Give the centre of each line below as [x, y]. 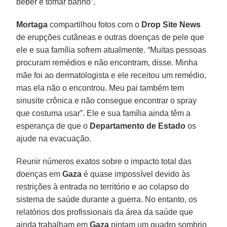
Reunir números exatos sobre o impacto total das [104, 161]
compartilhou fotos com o [95, 24]
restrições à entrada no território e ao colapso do [103, 186]
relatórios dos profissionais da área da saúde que [105, 212]
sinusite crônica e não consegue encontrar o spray [107, 100]
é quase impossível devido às [136, 174]
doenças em [40, 174]
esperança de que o [53, 126]
